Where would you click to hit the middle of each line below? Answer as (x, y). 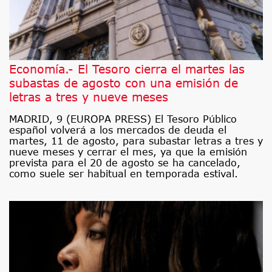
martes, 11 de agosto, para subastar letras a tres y (136, 141)
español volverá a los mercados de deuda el (118, 130)
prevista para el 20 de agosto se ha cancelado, (125, 163)
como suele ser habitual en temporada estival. (124, 174)
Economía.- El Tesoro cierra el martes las (127, 69)
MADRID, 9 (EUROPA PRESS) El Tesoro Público (123, 119)
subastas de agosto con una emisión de (124, 83)
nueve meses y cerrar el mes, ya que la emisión (128, 152)
